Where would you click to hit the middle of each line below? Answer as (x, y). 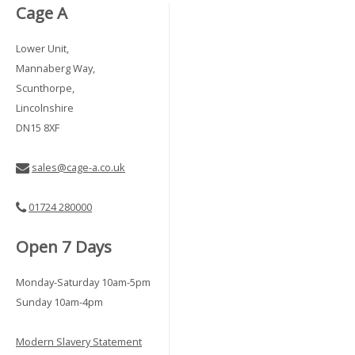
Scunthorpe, (45, 88)
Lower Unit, (42, 48)
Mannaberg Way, (55, 68)
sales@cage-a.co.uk (78, 167)
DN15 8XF (38, 128)
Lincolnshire (45, 108)
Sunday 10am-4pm (59, 302)
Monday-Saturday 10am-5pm (83, 282)
